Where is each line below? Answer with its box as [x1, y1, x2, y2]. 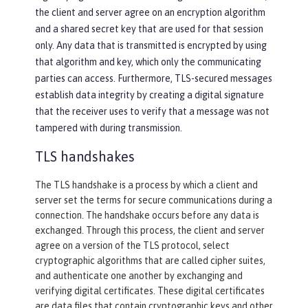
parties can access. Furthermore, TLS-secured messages [35, 73, 272, 85]
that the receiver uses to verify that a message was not [35, 106, 269, 118]
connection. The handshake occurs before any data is [35, 210, 259, 221]
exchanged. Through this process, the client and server [35, 225, 265, 236]
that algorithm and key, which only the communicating [35, 56, 261, 68]
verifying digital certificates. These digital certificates [35, 285, 265, 297]
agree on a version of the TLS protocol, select [35, 240, 230, 252]
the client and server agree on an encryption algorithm [35, 7, 265, 19]
